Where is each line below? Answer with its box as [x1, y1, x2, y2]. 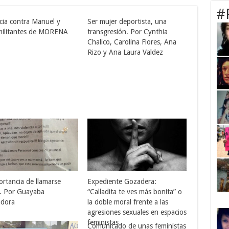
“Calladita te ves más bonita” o [87, 188, 182, 196]
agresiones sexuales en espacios [87, 208, 187, 217]
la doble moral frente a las [87, 198, 169, 207]
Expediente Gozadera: [87, 177, 157, 186]
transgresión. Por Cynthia [87, 28, 168, 36]
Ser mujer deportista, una [87, 17, 167, 26]
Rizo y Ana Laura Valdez [87, 48, 164, 56]
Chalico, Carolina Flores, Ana [87, 38, 177, 46]
